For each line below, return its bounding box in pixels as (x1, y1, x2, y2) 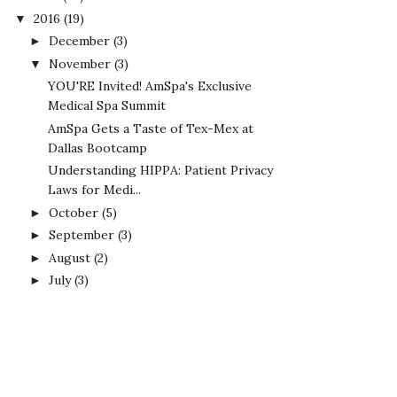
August (48, 249, 90, 266)
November (48, 55, 111, 72)
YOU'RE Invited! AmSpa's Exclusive (47, 78, 252, 95)
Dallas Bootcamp (47, 139, 147, 156)
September (48, 227, 114, 244)
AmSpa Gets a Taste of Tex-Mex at (47, 120, 253, 136)
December (48, 33, 110, 50)
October (48, 204, 98, 221)
